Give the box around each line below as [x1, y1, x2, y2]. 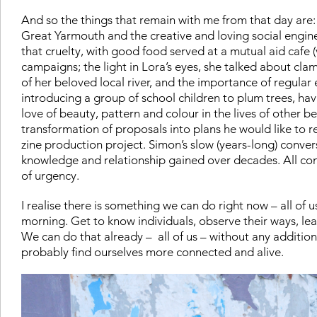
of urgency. [21, 168, 82, 183]
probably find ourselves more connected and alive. [21, 244, 287, 259]
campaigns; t [21, 59, 88, 74]
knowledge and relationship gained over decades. [21, 152, 283, 167]
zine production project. [21, 137, 149, 151]
